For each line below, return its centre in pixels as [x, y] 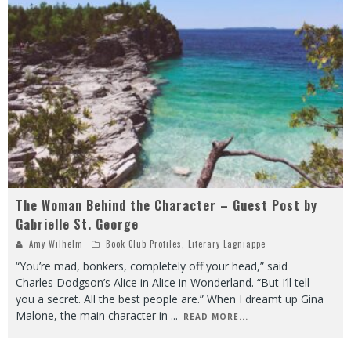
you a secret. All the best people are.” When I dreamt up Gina [170, 299]
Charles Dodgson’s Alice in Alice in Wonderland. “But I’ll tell [163, 283]
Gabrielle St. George [77, 224]
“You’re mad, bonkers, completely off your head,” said [152, 266]
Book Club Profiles [144, 244]
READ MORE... [216, 317]
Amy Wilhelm [56, 244]
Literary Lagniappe [227, 244]
